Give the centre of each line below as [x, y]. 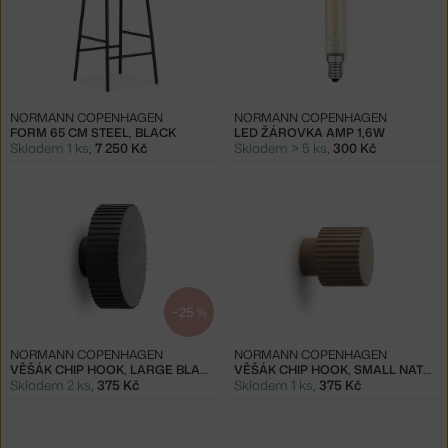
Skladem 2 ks [50, 384]
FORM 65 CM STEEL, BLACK [93, 132]
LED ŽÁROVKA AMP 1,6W [309, 132]
